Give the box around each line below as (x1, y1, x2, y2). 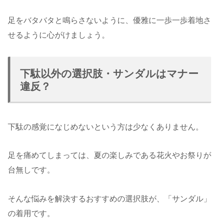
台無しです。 (8, 166, 55, 175)
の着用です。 (8, 209, 55, 218)
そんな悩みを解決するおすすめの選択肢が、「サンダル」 (8, 195, 211, 203)
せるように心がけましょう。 (8, 30, 109, 39)
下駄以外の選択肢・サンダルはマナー (20, 67, 198, 79)
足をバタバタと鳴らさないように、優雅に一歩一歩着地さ (8, 16, 211, 24)
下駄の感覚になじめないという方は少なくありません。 (8, 122, 203, 131)
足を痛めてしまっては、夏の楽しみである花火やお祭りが (8, 151, 211, 160)
